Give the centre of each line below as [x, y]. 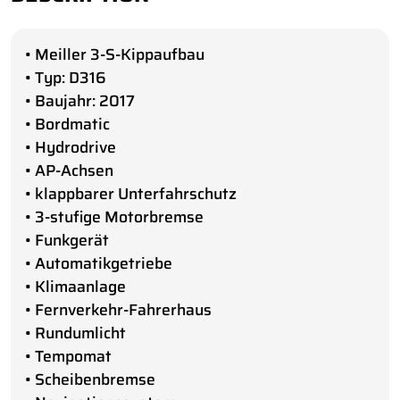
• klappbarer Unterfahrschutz [131, 194]
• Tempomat [68, 357]
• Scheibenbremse [90, 380]
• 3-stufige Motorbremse [114, 217]
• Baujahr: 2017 [80, 101]
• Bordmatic [67, 125]
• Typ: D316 [66, 78]
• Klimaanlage [75, 287]
